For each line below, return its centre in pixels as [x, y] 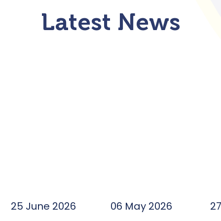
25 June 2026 [44, 206]
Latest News [110, 22]
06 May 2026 [142, 206]
